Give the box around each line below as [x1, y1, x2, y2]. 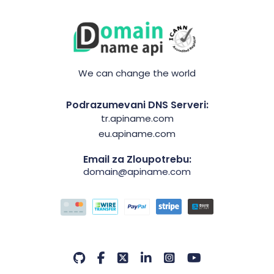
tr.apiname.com [100, 112, 174, 125]
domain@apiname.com [83, 165, 191, 179]
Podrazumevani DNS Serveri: [65, 98, 209, 113]
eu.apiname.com [98, 127, 176, 141]
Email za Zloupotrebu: [83, 152, 191, 167]
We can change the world [78, 67, 196, 80]
